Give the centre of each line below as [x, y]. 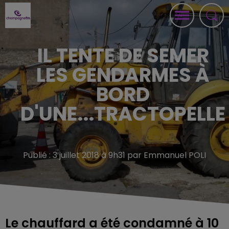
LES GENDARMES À [123, 75]
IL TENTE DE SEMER [123, 55]
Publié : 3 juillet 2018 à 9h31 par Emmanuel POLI [114, 155]
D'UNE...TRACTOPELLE [123, 114]
